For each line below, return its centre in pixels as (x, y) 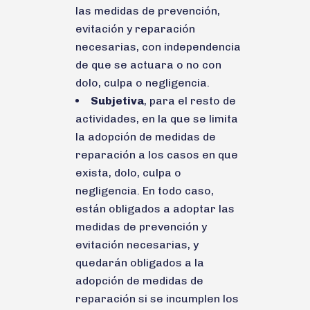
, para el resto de (190, 100)
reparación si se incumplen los (157, 298)
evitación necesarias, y (137, 244)
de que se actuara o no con (148, 64)
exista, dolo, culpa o (128, 172)
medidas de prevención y (141, 226)
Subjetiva (117, 100)
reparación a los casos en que (157, 154)
